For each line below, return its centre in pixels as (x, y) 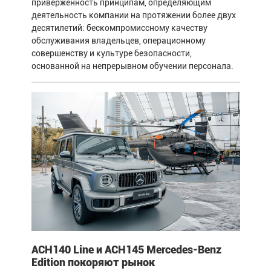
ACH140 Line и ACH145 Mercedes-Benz (126, 249)
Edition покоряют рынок (93, 262)
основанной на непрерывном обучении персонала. (132, 66)
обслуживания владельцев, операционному (118, 40)
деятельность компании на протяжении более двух (133, 15)
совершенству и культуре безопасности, (111, 53)
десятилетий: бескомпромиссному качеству (119, 28)
